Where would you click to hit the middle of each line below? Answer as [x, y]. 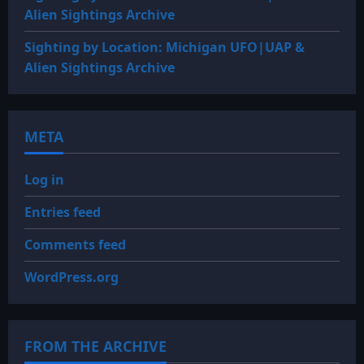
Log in [44, 180]
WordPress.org [71, 277]
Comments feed [75, 245]
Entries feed [63, 212]
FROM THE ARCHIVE [95, 346]
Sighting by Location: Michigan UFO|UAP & [165, 47]
